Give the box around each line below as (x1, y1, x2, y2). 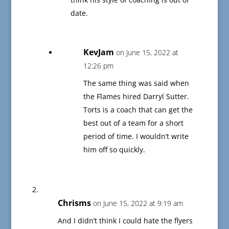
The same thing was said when (83, 78, 189, 88)
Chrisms (57, 197, 91, 209)
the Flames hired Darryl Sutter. (83, 91, 189, 102)
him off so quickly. (83, 145, 145, 155)
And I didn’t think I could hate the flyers (57, 216, 193, 226)
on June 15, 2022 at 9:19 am (93, 198, 183, 209)
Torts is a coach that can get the (83, 105, 193, 115)
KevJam (83, 47, 114, 58)
